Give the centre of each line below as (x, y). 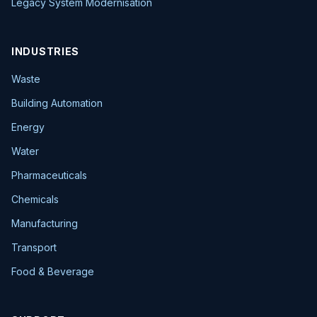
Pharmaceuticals (49, 175)
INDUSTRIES (45, 51)
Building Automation (57, 103)
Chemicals (35, 199)
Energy (28, 127)
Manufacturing (45, 223)
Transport (34, 247)
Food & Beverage (53, 271)
